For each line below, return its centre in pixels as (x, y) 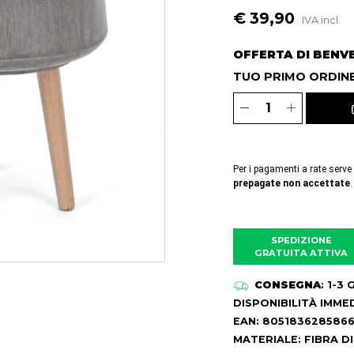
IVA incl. (321, 20)
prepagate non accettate (292, 183)
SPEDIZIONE (301, 240)
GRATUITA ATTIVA (301, 252)
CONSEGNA (288, 284)
